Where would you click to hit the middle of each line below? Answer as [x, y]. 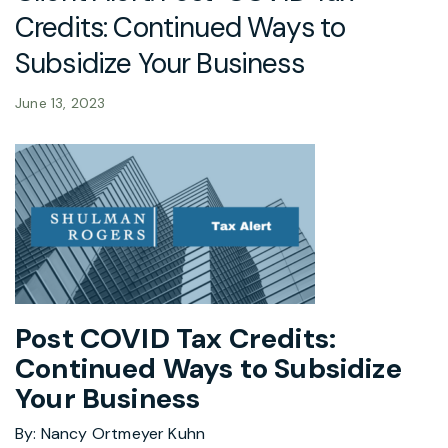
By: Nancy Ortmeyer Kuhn [110, 433]
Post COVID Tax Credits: [176, 338]
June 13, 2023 [60, 102]
